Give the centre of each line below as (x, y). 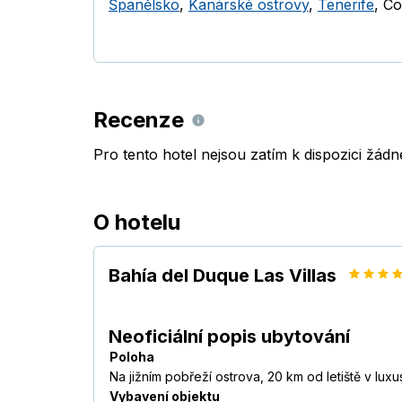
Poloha (132, 357)
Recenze (139, 120)
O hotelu (137, 223)
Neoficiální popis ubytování (229, 337)
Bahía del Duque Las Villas (223, 276)
